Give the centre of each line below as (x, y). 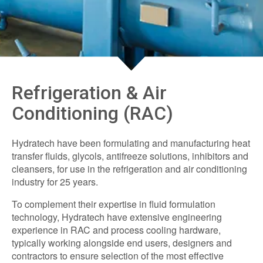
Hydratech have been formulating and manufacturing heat (131, 143)
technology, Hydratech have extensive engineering (117, 217)
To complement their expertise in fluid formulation (114, 204)
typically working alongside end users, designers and (122, 242)
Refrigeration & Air (89, 93)
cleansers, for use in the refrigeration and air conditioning (129, 168)
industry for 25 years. (55, 181)
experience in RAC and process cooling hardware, (116, 230)
